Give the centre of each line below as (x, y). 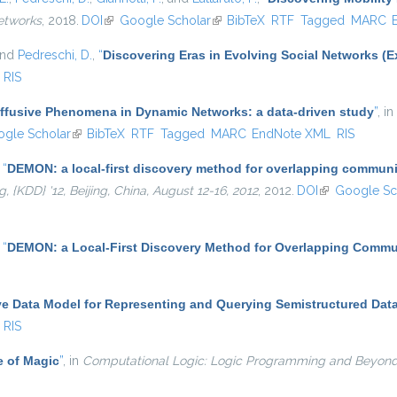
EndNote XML (292, 134)
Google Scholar (165, 20)
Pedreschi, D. (55, 55)
